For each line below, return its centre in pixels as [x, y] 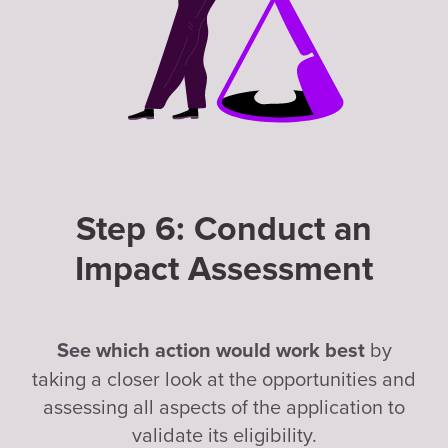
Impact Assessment [224, 269]
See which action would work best [213, 350]
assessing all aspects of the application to [224, 406]
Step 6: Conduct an [224, 229]
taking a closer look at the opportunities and [224, 378]
